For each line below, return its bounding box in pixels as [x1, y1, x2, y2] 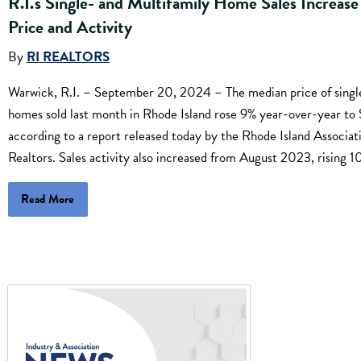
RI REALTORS [27, 47, 110, 68]
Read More [21, 190, 75, 209]
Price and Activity [8, 13, 132, 40]
